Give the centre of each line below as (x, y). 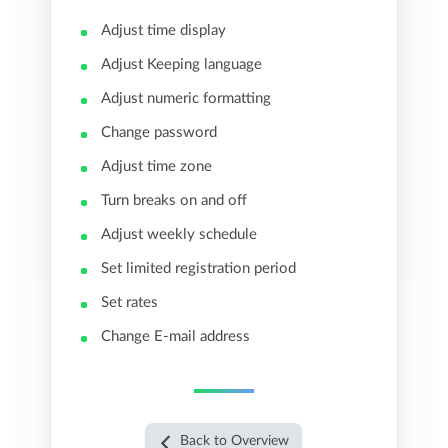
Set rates (130, 303)
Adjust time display (164, 31)
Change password (159, 133)
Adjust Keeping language (182, 65)
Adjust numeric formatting (186, 99)
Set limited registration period (199, 269)
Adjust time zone (157, 167)
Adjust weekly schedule (179, 235)
